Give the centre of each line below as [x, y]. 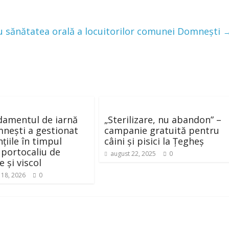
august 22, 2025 [133, 153]
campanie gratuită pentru [162, 130]
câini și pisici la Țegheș [154, 141]
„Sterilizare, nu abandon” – [163, 119]
